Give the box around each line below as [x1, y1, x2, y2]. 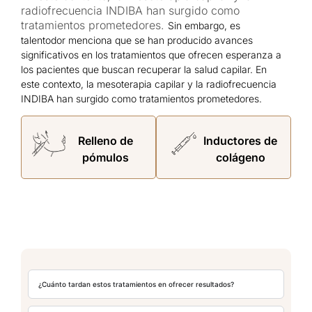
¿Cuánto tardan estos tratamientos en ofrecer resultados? [38, 280, 234, 289]
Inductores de [203, 134, 277, 148]
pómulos [81, 150, 129, 165]
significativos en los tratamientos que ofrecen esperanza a [21, 48, 281, 61]
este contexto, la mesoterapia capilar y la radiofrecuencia [21, 77, 276, 90]
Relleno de [77, 134, 133, 148]
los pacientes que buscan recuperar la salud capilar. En [21, 63, 267, 75]
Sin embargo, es [168, 19, 240, 31]
